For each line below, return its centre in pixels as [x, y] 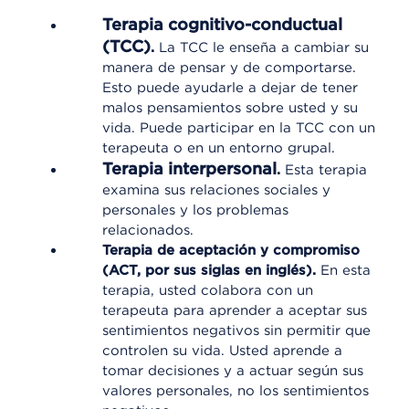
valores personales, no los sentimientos [236, 391]
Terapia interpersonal [189, 168]
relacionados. [148, 230]
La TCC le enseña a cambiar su [264, 47]
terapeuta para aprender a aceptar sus [235, 310]
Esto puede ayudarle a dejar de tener [230, 88]
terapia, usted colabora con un [208, 290]
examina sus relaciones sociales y [216, 190]
